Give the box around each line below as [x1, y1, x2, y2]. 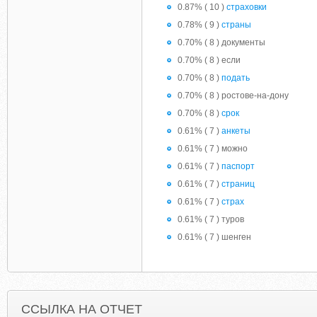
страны [221, 20, 251, 30]
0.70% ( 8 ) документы [178, 38, 265, 47]
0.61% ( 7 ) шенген [178, 232, 251, 242]
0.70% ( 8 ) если [178, 55, 241, 65]
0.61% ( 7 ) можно [178, 144, 248, 154]
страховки [226, 2, 267, 12]
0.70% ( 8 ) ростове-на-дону [178, 91, 289, 100]
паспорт [221, 161, 255, 171]
